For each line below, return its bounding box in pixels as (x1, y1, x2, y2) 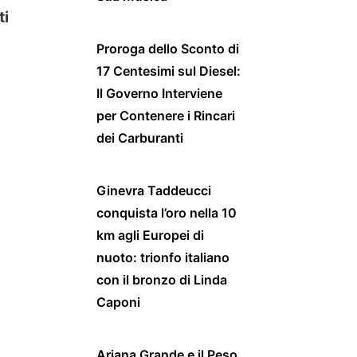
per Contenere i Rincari (96, 107, 235, 124)
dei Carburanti (96, 129, 183, 146)
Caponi (96, 293, 140, 310)
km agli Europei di (96, 226, 204, 243)
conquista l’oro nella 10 (96, 204, 237, 221)
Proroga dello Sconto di (96, 40, 239, 57)
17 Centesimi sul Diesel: (96, 62, 241, 79)
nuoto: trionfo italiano (96, 249, 229, 265)
